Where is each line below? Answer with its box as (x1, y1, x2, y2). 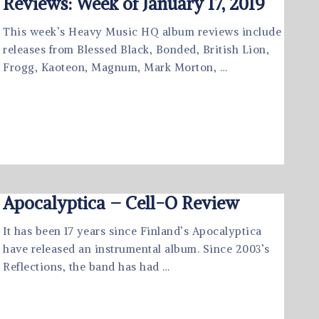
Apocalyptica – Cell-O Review (3, 192, 239, 214)
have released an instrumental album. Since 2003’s (3, 242, 270, 256)
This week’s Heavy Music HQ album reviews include (3, 25, 281, 38)
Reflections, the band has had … (3, 260, 170, 273)
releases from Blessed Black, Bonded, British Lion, (3, 43, 269, 56)
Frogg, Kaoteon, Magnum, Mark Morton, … (3, 61, 227, 74)
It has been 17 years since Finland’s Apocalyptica (3, 224, 262, 238)
